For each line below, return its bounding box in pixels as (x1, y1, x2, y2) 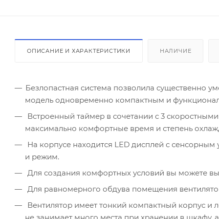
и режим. (25, 152, 59, 161)
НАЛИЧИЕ (159, 47, 192, 54)
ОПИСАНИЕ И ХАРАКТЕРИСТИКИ (27, 47, 131, 54)
